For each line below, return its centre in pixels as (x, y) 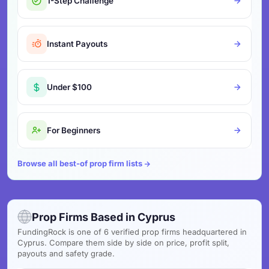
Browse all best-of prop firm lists (80, 163)
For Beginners (74, 130)
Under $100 (69, 87)
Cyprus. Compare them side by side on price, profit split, (123, 243)
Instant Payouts (77, 44)
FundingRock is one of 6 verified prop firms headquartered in (132, 232)
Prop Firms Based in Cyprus (104, 217)
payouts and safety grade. (66, 253)
